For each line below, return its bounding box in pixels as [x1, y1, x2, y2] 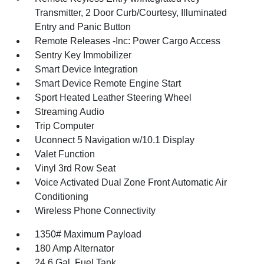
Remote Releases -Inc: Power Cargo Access [35, 36, 221, 46]
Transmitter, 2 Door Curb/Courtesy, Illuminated [35, 8, 227, 18]
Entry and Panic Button [35, 22, 131, 32]
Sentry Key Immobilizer [35, 50, 132, 60]
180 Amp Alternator [35, 243, 115, 253]
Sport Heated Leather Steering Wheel [35, 93, 192, 103]
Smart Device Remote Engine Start [35, 78, 181, 88]
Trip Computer [35, 121, 95, 131]
